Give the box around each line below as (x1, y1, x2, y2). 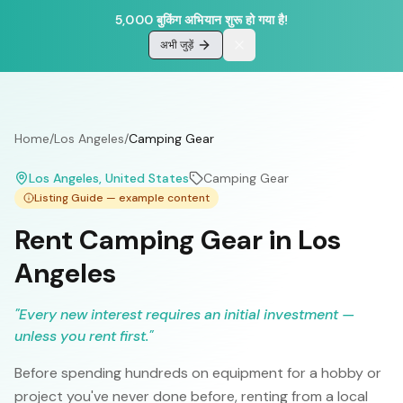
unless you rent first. (14, 327, 148, 345)
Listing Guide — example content (34, 191, 210, 205)
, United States (99, 170, 189, 186)
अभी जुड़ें (159, 38, 193, 52)
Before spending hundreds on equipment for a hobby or (14, 363, 381, 382)
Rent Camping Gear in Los (14, 222, 341, 257)
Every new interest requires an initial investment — (19, 305, 354, 324)
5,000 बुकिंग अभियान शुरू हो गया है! (114, 12, 289, 28)
